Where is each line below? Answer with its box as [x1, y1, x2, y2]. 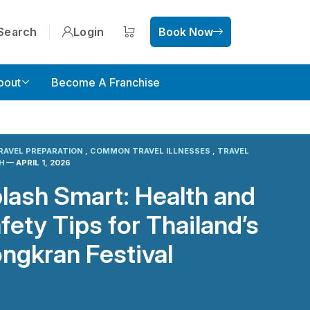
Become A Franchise [51, 75, 160, 89]
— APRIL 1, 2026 [6, 158, 71, 167]
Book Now [158, 24, 213, 39]
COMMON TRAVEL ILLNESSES [90, 146, 213, 156]
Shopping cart [127, 32, 198, 46]
